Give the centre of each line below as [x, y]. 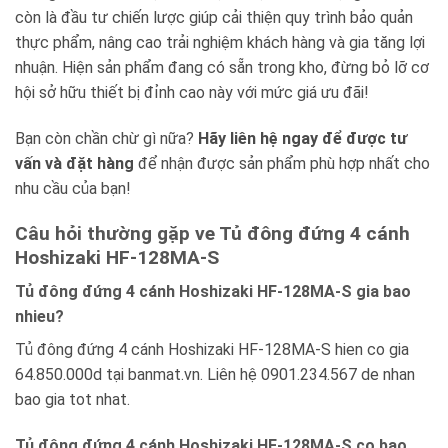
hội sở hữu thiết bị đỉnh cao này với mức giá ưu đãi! [192, 93]
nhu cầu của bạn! [73, 188]
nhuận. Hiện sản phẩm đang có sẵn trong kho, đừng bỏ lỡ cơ [222, 68]
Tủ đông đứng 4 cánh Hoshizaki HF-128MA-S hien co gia [212, 350]
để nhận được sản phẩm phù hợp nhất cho [282, 163]
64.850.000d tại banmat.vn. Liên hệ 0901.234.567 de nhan [215, 375]
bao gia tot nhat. [72, 400]
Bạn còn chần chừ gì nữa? [106, 138]
